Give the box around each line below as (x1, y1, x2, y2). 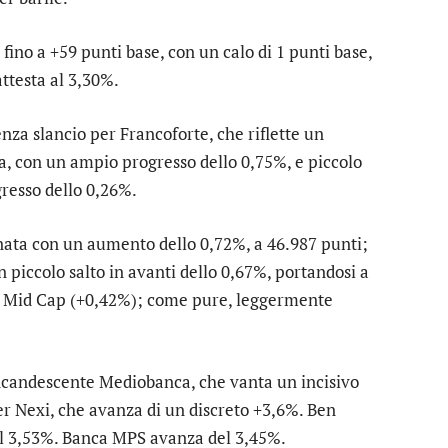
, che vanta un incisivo (191, 370, 359, 394)
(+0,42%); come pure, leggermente (66, 288, 333, 312)
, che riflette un (209, 121, 324, 145)
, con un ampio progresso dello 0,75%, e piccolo (7, 149, 362, 173)
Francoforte (120, 121, 209, 145)
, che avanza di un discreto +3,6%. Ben (50, 398, 336, 422)
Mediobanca (99, 370, 191, 394)
